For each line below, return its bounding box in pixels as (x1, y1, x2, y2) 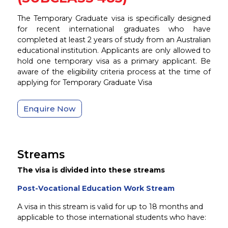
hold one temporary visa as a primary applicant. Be (17, 56, 211, 66)
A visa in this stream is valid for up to (17, 202, 149, 211)
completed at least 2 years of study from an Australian (17, 35, 211, 45)
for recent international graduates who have (17, 24, 211, 34)
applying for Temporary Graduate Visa (17, 78, 154, 88)
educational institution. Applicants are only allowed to (17, 46, 211, 55)
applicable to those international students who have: (17, 212, 206, 222)
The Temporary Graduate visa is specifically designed (17, 14, 211, 23)
